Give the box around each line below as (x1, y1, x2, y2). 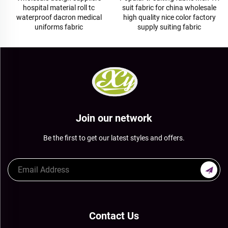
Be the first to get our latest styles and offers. (43, 134, 185, 142)
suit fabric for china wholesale (122, 4, 216, 12)
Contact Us (89, 210, 139, 222)
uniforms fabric (35, 23, 83, 32)
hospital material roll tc (23, 4, 95, 12)
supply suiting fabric (137, 23, 201, 32)
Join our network (76, 112, 152, 125)
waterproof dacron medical (16, 13, 102, 22)
